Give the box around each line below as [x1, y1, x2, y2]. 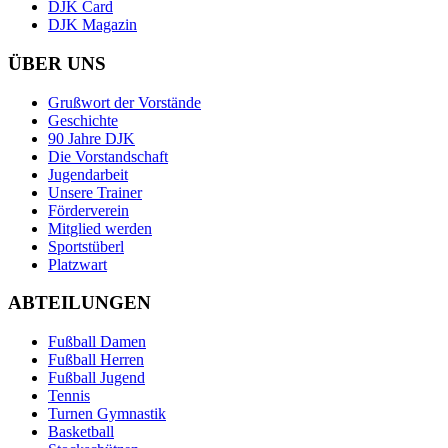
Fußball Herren [48, 351, 144, 369]
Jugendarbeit [48, 165, 128, 183]
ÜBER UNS [8, 52, 106, 74]
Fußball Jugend [48, 369, 145, 387]
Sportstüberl [48, 237, 124, 255]
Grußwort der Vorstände [48, 93, 201, 111]
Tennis [48, 387, 90, 405]
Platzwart [48, 255, 107, 273]
